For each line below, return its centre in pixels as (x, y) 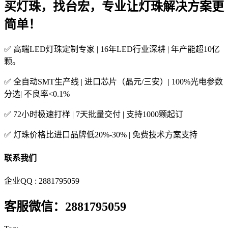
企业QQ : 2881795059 (42, 181)
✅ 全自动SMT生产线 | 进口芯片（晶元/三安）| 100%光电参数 (113, 82)
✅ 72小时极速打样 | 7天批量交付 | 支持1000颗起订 (94, 115)
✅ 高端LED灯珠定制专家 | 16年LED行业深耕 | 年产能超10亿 (112, 49)
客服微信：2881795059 (65, 206)
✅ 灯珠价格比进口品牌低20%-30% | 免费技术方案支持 (101, 135)
